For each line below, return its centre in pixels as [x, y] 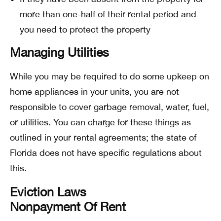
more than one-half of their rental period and [108, 14]
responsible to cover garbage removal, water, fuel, [110, 107]
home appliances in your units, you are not [94, 92]
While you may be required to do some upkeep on [110, 76]
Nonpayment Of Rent [68, 206]
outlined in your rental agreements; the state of [103, 137]
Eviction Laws [48, 192]
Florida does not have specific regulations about [106, 153]
